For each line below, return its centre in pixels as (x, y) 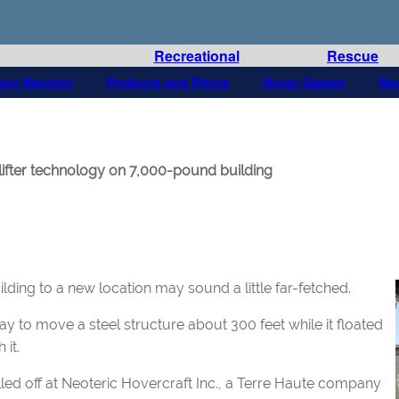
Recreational (196, 56)
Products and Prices (168, 82)
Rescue (353, 56)
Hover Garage (304, 82)
